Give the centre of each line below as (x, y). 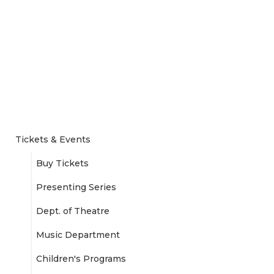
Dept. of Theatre (72, 211)
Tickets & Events (53, 140)
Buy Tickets (62, 164)
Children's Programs (81, 259)
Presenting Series (76, 187)
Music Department (78, 235)
